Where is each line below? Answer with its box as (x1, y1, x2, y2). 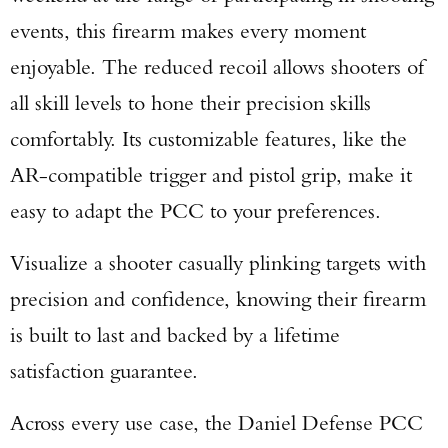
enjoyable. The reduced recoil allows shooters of (10, 53, 424, 80)
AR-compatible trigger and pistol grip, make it (10, 161, 412, 188)
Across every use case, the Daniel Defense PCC (10, 409, 423, 436)
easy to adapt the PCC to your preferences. (10, 197, 381, 224)
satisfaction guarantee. (10, 357, 198, 384)
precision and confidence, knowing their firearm (10, 285, 426, 312)
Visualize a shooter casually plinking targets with (10, 249, 426, 276)
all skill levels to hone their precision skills (10, 89, 371, 116)
